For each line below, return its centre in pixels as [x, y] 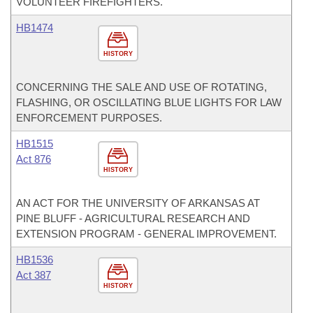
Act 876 [34, 159]
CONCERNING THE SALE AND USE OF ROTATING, [141, 87]
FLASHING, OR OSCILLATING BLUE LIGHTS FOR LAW [149, 102]
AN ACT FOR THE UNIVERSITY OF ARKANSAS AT [138, 203]
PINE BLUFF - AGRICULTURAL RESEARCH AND [133, 218]
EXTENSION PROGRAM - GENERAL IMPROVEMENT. [146, 234]
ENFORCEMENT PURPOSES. [89, 118]
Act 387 [34, 275]
